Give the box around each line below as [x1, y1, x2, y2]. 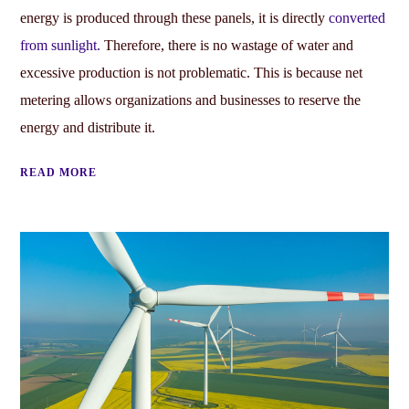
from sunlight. [20, 37, 101, 54]
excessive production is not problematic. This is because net [20, 65, 363, 81]
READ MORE [20, 166, 98, 180]
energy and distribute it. [20, 120, 156, 136]
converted [329, 10, 386, 26]
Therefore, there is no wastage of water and [100, 37, 354, 54]
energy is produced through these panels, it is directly [20, 10, 330, 26]
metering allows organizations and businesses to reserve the [20, 92, 362, 109]
